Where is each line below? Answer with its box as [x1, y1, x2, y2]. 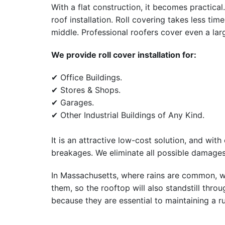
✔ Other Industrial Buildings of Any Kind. [51, 110, 204, 121]
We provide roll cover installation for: [51, 50, 196, 60]
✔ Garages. [51, 97, 94, 108]
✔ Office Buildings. [51, 72, 122, 83]
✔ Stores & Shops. [51, 85, 121, 95]
